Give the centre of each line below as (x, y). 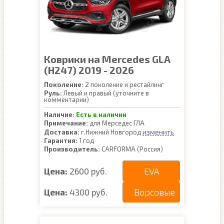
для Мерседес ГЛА (116, 123)
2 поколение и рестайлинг (124, 84)
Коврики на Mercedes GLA (107, 59)
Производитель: (72, 149)
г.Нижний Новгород (111, 132)
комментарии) (66, 99)
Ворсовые (154, 192)
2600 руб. (88, 171)
